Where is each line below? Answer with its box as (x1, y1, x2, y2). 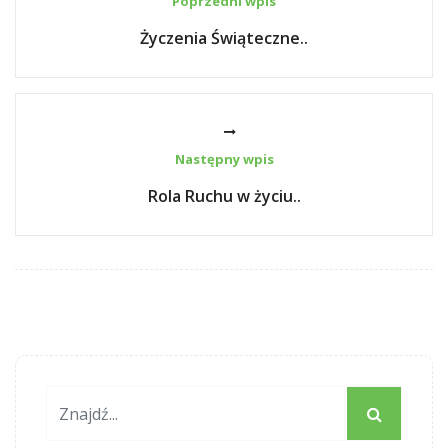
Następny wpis (174, 150, 274, 168)
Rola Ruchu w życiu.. (147, 185, 301, 207)
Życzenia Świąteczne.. (140, 27, 308, 49)
